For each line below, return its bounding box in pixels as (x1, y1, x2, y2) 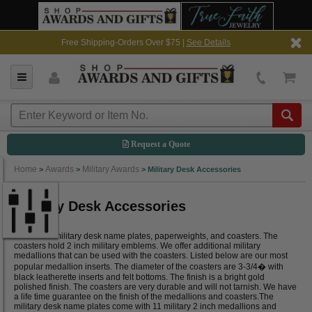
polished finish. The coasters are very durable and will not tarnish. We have (14, 281, 297, 292)
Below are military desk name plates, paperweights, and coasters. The (14, 231, 278, 241)
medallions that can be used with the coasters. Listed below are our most (14, 250, 288, 260)
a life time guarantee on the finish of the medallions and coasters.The (14, 291, 274, 302)
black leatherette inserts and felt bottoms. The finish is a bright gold (14, 272, 265, 282)
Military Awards (82, 164, 139, 174)
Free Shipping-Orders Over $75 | (61, 38, 187, 47)
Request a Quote (128, 139, 190, 149)
